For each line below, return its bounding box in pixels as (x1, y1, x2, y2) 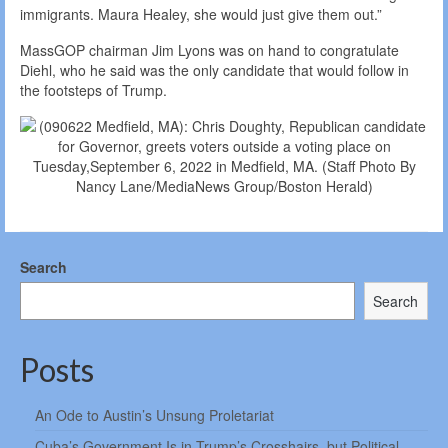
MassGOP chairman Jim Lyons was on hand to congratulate (20, 40, 399, 61)
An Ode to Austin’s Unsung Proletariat (35, 405, 274, 426)
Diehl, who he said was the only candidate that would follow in (20, 60, 409, 81)
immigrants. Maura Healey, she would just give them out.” (20, 4, 382, 25)
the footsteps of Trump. (20, 80, 167, 101)
